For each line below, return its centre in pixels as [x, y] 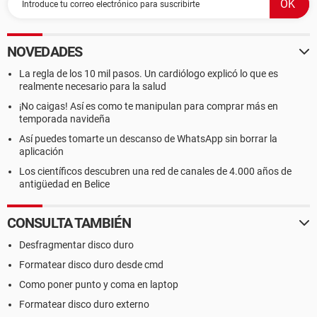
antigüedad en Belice [64, 184]
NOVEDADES [45, 52]
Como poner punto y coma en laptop [99, 284]
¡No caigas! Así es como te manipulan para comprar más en [149, 106]
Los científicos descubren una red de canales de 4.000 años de [155, 171]
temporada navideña [65, 119]
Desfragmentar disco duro [76, 245]
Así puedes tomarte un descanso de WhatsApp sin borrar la [148, 139]
